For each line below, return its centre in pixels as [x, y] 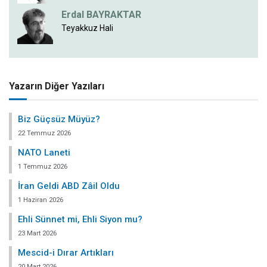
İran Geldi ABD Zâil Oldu [69, 186]
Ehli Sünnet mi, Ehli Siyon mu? [80, 219]
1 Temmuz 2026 [43, 166]
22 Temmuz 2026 [44, 133]
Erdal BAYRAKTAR [101, 15]
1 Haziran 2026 [41, 200]
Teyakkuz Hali [87, 28]
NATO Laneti [44, 152]
